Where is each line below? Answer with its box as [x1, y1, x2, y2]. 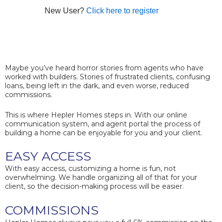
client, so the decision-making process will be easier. [5, 182, 184, 191]
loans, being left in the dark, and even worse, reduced [5, 81, 189, 91]
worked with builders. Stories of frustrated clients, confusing [5, 72, 210, 82]
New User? [44, 6, 86, 15]
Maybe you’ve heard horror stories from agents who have [5, 63, 204, 73]
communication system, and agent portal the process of [5, 119, 200, 128]
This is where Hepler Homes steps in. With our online [5, 110, 187, 119]
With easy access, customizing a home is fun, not [5, 164, 176, 173]
